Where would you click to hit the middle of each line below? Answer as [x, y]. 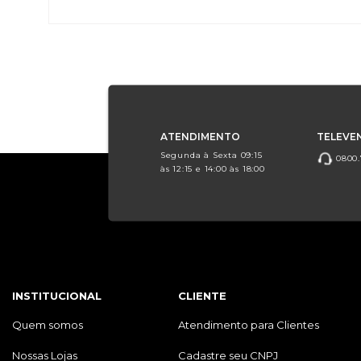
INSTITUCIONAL [57, 295]
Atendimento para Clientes [249, 324]
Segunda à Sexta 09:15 [211, 155]
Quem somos [48, 324]
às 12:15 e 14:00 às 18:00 [212, 168]
